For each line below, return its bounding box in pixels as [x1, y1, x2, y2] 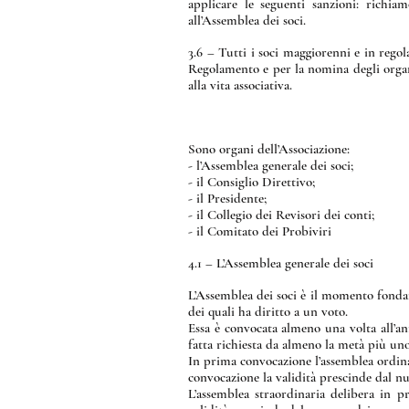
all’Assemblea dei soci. [188, 12, 306, 28]
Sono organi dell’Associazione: [188, 141, 350, 157]
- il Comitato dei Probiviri [188, 223, 331, 239]
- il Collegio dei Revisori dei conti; [188, 206, 374, 223]
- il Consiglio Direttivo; [188, 173, 315, 190]
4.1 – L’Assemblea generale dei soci [188, 255, 373, 271]
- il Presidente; [188, 190, 267, 206]
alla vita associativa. [188, 77, 292, 93]
